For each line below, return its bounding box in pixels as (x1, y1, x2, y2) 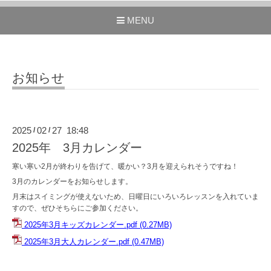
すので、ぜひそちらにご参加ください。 (12, 203, 143, 212)
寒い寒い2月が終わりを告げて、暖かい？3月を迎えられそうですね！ (12, 162, 238, 171)
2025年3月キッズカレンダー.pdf (24, 220, 137, 229)
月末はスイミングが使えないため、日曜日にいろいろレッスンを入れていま (12, 192, 259, 201)
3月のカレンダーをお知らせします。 (12, 177, 132, 186)
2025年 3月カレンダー (12, 140, 142, 154)
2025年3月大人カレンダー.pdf (24, 237, 129, 246)
